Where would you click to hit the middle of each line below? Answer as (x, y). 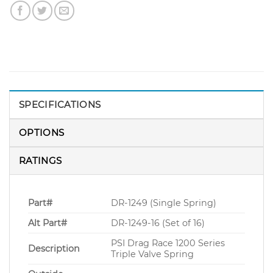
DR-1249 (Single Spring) (164, 203)
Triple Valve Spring (153, 254)
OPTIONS (42, 133)
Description (54, 249)
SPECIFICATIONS (60, 105)
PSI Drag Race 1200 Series (168, 243)
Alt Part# (48, 223)
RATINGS (41, 161)
